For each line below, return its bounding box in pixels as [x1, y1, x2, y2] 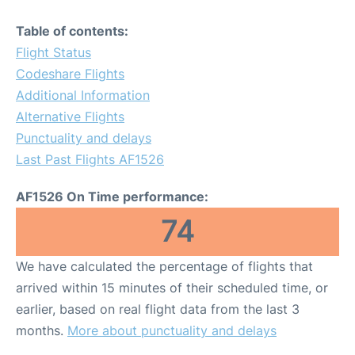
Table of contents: [16, 22, 128, 39]
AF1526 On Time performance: [16, 188, 208, 204]
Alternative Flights [16, 108, 124, 124]
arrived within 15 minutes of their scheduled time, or [16, 279, 328, 296]
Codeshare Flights [16, 65, 124, 82]
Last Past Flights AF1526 [16, 151, 164, 167]
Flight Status [16, 44, 91, 60]
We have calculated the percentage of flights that [16, 258, 313, 274]
